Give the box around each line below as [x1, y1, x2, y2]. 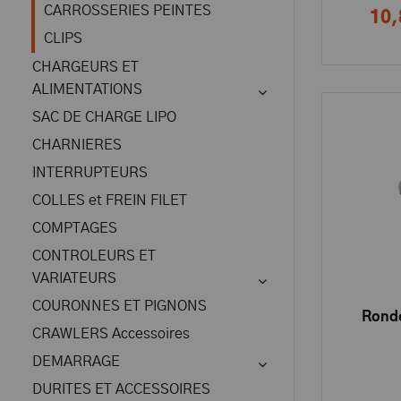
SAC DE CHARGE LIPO [32, 110, 176, 124]
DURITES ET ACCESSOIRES [32, 382, 210, 397]
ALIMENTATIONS [32, 82, 142, 97]
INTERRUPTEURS [32, 166, 148, 180]
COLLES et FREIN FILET [32, 193, 187, 208]
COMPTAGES [32, 221, 117, 235]
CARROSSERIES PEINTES [44, 4, 211, 18]
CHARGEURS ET [32, 60, 139, 74]
